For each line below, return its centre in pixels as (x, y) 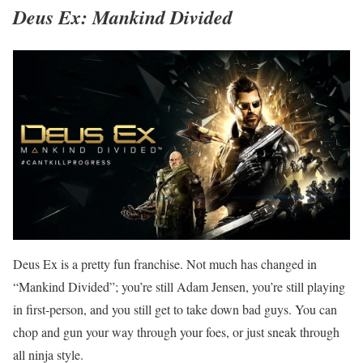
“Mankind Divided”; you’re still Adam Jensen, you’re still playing (179, 286)
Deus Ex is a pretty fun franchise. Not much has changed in (165, 264)
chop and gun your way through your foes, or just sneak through (176, 332)
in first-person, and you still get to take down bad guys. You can (175, 309)
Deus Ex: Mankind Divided (123, 17)
